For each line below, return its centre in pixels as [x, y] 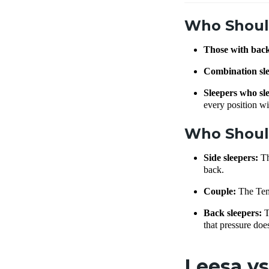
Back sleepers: [234, 213]
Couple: [221, 192]
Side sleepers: [232, 158]
